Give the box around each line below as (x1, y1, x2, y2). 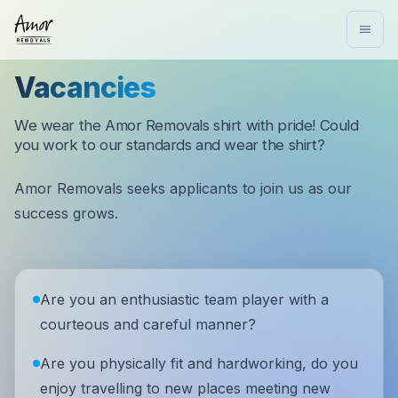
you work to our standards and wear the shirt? (14, 136, 325, 154)
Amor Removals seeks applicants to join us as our (14, 179, 352, 197)
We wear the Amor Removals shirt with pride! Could (14, 116, 359, 134)
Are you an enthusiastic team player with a (40, 291, 329, 308)
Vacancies (14, 70, 155, 105)
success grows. (14, 204, 118, 222)
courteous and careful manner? (40, 315, 256, 333)
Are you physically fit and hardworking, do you (40, 354, 358, 372)
